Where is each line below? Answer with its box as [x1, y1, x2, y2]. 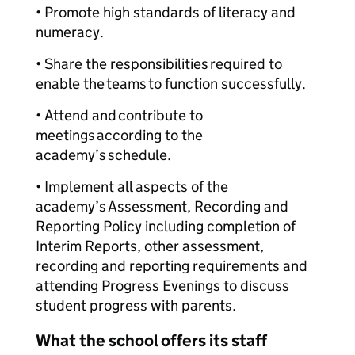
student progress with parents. [36, 296, 236, 315]
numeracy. [36, 23, 107, 41]
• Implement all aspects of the [36, 177, 228, 196]
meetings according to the [36, 126, 203, 144]
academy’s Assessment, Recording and [36, 197, 288, 216]
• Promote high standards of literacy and [36, 3, 296, 21]
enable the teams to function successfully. [36, 74, 307, 93]
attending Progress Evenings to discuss [36, 277, 289, 295]
